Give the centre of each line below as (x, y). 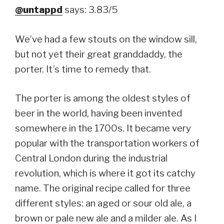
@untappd (39, 10)
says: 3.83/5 (90, 10)
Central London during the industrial (91, 158)
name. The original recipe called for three (103, 188)
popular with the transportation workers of (107, 143)
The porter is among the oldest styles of (103, 98)
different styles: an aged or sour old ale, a (103, 203)
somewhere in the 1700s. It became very (103, 128)
